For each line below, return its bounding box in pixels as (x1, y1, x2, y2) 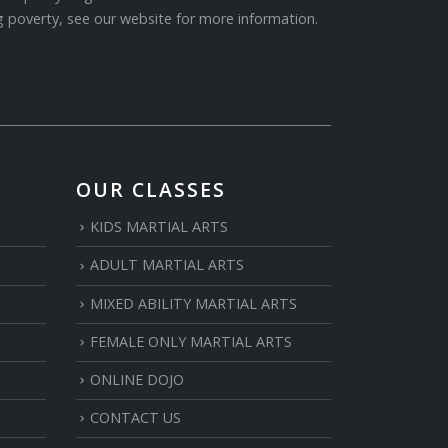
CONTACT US (90, 407, 181, 427)
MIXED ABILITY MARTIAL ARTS (90, 293, 297, 313)
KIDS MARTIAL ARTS (90, 217, 228, 237)
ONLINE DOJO (90, 369, 184, 389)
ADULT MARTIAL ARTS (90, 255, 244, 275)
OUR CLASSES (76, 176, 226, 204)
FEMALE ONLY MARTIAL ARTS (90, 331, 292, 351)
